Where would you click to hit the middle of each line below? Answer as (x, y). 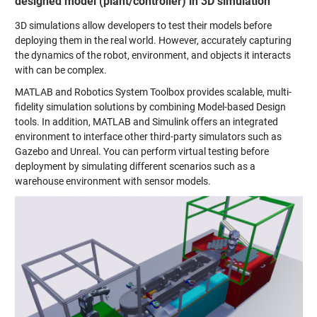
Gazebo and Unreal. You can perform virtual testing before (142, 152)
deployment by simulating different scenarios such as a (135, 167)
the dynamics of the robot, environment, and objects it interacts (152, 56)
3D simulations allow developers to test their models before (143, 26)
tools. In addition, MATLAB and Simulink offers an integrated (146, 122)
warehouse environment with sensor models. (113, 181)
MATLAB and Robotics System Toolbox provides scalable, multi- (153, 92)
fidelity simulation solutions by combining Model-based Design (150, 107)
